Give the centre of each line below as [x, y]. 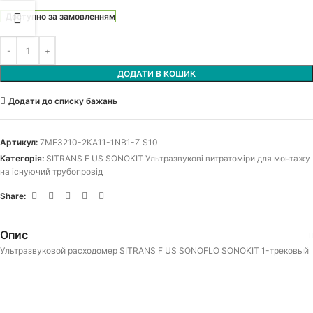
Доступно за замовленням [60, 17]
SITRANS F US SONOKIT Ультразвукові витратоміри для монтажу [178, 159]
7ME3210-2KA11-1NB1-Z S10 [99, 143]
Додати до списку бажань [63, 101]
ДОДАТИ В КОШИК [156, 74]
